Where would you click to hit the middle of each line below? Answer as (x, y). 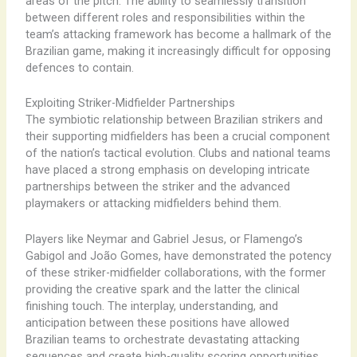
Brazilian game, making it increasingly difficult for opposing (178, 51)
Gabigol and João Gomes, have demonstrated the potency (178, 255)
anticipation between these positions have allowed (157, 322)
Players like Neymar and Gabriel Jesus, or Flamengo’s (164, 239)
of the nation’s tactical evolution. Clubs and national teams (178, 153)
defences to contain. (79, 67)
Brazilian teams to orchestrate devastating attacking (162, 339)
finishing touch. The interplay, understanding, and (151, 306)
